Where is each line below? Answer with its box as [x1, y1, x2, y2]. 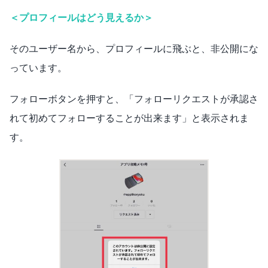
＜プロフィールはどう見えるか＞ [10, 13, 153, 23]
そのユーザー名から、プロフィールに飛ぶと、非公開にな [10, 44, 258, 54]
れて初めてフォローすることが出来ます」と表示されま [10, 113, 249, 124]
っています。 [10, 63, 67, 74]
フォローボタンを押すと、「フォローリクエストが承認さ [10, 94, 258, 105]
